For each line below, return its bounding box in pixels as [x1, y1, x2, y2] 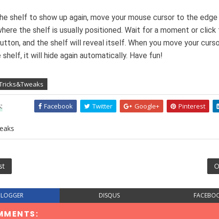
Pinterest [178, 102, 205, 110]
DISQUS [99, 191, 120, 199]
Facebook [44, 102, 73, 110]
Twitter [92, 102, 112, 110]
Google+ [134, 102, 159, 110]
